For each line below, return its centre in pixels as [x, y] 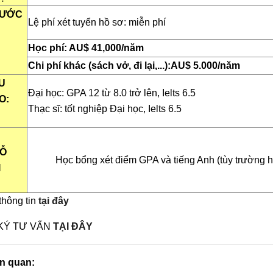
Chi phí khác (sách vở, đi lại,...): [99, 65]
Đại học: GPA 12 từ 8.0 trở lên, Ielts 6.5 [112, 93]
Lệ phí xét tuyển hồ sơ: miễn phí [97, 22]
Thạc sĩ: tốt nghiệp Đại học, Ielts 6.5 [105, 108]
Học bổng [77, 160]
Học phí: [48, 48]
